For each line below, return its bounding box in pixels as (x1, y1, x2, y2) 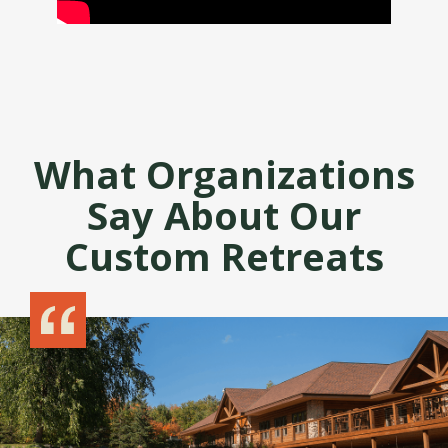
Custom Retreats (64, 230, 384, 283)
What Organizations (33, 148, 415, 201)
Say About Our (87, 189, 361, 242)
